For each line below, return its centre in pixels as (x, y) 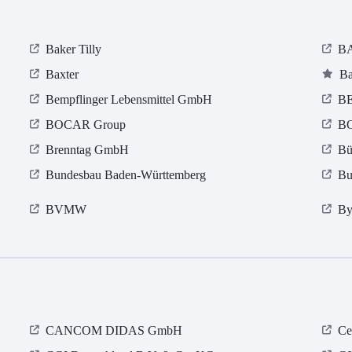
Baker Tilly (74, 49)
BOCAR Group (86, 125)
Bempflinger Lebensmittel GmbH (129, 100)
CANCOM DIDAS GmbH (114, 331)
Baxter (62, 75)
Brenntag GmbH (88, 150)
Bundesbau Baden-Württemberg (126, 175)
